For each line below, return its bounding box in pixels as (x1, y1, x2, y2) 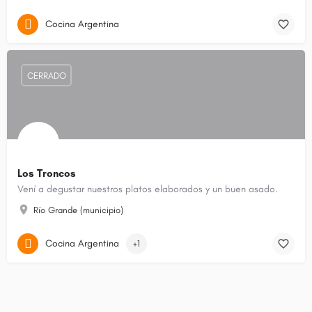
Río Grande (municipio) (33, 205, 123, 216)
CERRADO (26, 70, 66, 81)
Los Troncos (17, 167, 76, 180)
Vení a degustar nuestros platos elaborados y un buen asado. (17, 183, 278, 196)
